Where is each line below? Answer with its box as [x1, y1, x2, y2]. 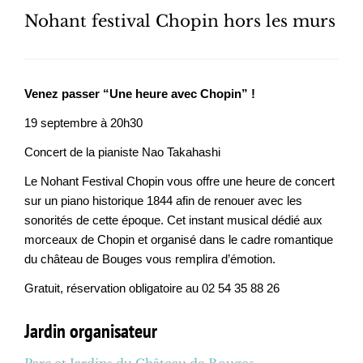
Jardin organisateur [24, 318, 157, 344]
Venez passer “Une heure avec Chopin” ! [24, 87, 255, 101]
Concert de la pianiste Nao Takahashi [24, 145, 220, 160]
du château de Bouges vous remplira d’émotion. [24, 252, 275, 267]
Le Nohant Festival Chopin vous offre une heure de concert [24, 174, 335, 189]
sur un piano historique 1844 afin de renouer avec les [24, 194, 302, 208]
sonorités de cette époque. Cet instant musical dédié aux [24, 213, 322, 228]
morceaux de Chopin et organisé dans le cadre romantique [24, 233, 333, 247]
